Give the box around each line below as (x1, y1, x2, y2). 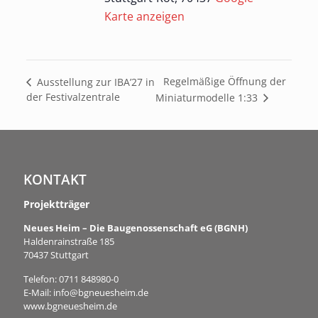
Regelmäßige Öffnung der (163, 75, 286, 89)
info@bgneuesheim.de (53, 286, 148, 299)
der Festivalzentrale (26, 89, 120, 104)
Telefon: (23, 273, 59, 285)
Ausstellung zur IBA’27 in (33, 75, 155, 89)
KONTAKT (23, 170, 87, 189)
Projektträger (23, 197, 89, 211)
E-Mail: (23, 286, 53, 299)
